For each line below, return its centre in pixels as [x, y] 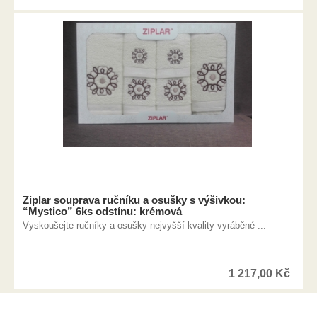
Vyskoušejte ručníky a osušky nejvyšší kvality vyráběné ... [145, 225]
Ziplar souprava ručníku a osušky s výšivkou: [134, 200]
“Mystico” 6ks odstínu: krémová [103, 211]
